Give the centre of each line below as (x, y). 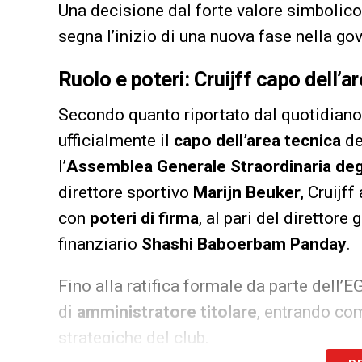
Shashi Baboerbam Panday (244, 244)
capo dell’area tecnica (257, 140)
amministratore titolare (167, 311)
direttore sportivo (126, 192)
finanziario (100, 244)
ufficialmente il (116, 140)
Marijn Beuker (247, 192)
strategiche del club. (134, 337)
